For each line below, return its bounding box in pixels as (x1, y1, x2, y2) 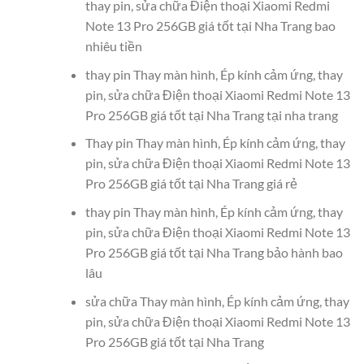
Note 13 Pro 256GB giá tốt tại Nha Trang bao (84, 18, 336, 34)
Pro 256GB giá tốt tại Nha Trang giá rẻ (84, 175, 297, 192)
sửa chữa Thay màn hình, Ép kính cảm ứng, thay (84, 292, 349, 309)
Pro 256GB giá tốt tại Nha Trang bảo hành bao (84, 245, 343, 261)
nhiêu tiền (84, 38, 142, 54)
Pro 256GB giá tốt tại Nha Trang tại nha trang (84, 106, 338, 123)
